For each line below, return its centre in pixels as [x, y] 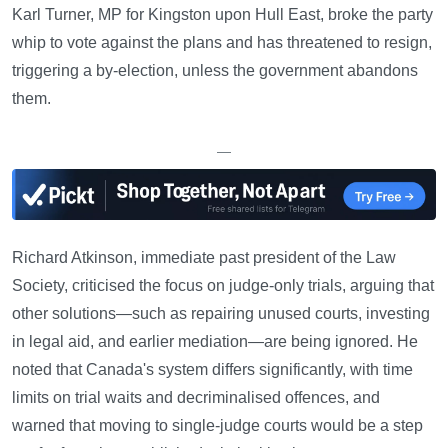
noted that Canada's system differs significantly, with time [212, 369]
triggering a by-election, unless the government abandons [215, 70]
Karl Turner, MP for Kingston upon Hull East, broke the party [222, 14]
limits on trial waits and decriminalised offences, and [196, 397]
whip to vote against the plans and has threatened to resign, [222, 42]
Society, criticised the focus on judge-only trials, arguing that [223, 285]
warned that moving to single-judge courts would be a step [217, 425]
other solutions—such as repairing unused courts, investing [221, 313]
